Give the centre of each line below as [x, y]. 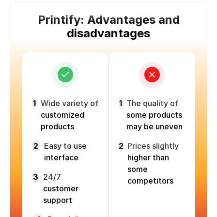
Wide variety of [69, 103]
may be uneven [155, 126]
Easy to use [65, 146]
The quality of [153, 103]
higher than [148, 157]
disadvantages [108, 33]
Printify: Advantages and [108, 19]
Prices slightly [153, 146]
